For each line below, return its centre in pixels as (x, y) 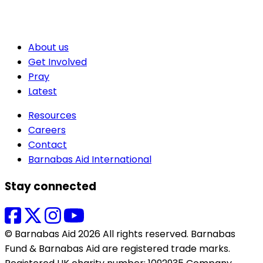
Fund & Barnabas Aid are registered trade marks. (117, 248)
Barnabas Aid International (90, 160)
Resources (52, 116)
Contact (48, 145)
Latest (43, 92)
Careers (47, 130)
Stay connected (50, 186)
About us (48, 48)
